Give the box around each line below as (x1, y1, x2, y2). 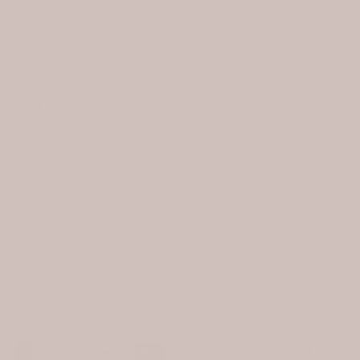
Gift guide (13, 18, 76, 35)
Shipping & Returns (13, 152, 139, 170)
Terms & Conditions (13, 211, 142, 229)
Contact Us (13, 241, 88, 259)
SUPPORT (13, 91, 91, 114)
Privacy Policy (13, 182, 107, 199)
